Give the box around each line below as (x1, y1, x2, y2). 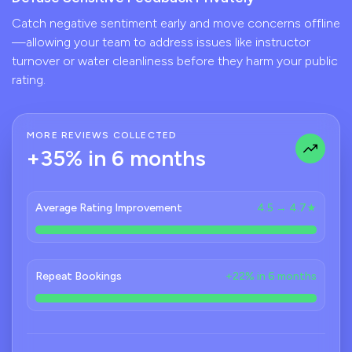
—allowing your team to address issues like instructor (12, 35, 310, 50)
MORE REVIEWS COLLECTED (27, 130, 178, 141)
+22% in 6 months (225, 269, 317, 284)
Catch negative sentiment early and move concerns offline (12, 16, 340, 31)
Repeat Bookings (35, 269, 122, 284)
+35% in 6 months (27, 145, 206, 172)
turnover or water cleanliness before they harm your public (12, 53, 338, 69)
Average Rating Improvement (35, 201, 182, 215)
